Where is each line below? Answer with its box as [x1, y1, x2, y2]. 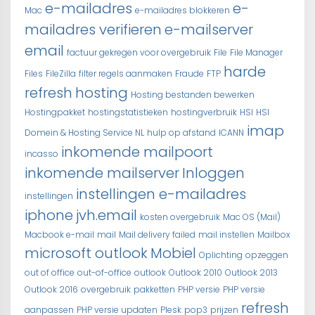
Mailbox [257, 228, 290, 240]
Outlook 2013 [225, 266, 278, 278]
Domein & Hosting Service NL [25, 126, 144, 139]
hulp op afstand [147, 126, 216, 139]
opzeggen [245, 248, 288, 261]
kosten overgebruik [140, 210, 220, 223]
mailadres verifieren [25, 19, 162, 39]
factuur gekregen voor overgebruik [67, 46, 211, 58]
